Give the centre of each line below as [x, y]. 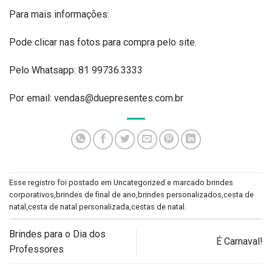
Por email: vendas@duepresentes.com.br [96, 98]
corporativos [32, 195]
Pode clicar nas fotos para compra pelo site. [103, 42]
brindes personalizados [180, 195]
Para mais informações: [59, 15]
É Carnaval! [240, 242]
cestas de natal [158, 207]
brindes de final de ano [96, 195]
